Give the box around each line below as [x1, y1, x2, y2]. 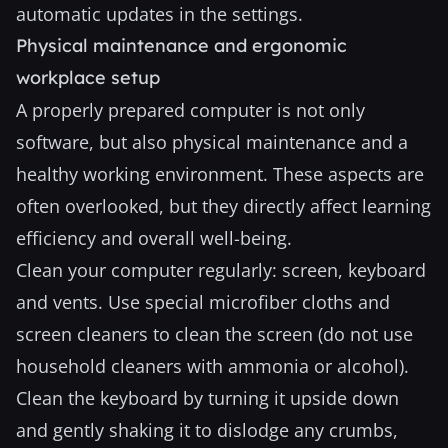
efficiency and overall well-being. [16, 226, 292, 250]
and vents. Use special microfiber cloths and [16, 290, 390, 314]
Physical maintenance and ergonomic [16, 34, 347, 57]
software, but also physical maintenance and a [16, 130, 408, 154]
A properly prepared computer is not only [16, 98, 365, 122]
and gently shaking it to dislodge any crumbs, [16, 418, 398, 442]
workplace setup [16, 66, 160, 89]
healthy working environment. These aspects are [16, 162, 424, 186]
